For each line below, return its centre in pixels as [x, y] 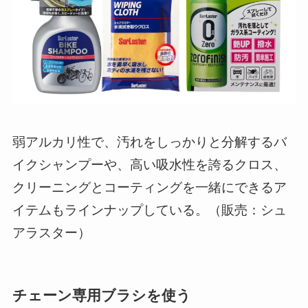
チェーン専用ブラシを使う [101, 295]
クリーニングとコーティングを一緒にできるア [149, 186]
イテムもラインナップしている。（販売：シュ [149, 209]
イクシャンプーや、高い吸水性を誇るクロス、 [149, 164]
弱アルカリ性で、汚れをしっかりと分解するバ [149, 141]
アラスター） [51, 232]
